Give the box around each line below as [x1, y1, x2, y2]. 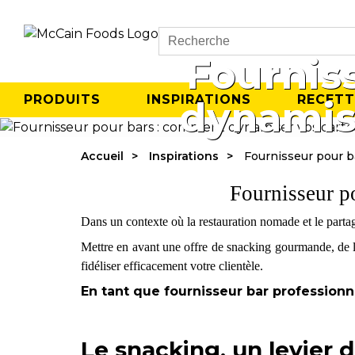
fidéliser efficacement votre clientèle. [80, 258, 263, 273]
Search [158, 41, 202, 57]
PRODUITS [24, 92, 101, 107]
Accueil [81, 148, 124, 163]
